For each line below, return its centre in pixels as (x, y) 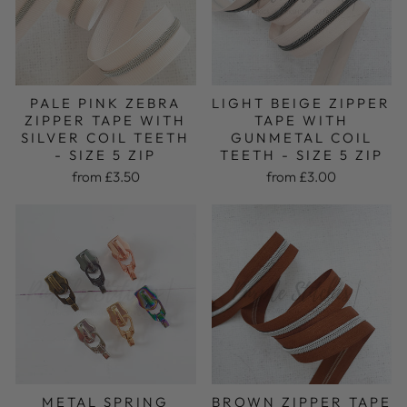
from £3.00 (302, 176)
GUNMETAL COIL (301, 137)
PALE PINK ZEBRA (106, 103)
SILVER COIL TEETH (106, 137)
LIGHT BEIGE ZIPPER (302, 103)
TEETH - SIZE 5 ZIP (301, 154)
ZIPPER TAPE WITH (106, 120)
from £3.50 (105, 176)
